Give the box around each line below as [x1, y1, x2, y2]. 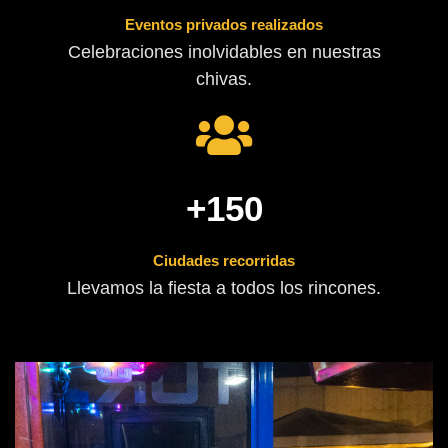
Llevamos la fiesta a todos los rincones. [67, 277, 381, 298]
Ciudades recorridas [153, 251, 295, 269]
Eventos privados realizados [125, 15, 323, 33]
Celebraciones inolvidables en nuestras [67, 41, 381, 62]
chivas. [196, 68, 252, 89]
